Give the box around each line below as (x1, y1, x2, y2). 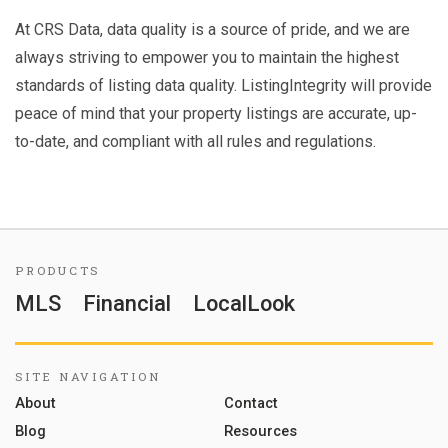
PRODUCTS (15, 262, 101, 278)
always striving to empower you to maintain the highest (15, 48, 399, 68)
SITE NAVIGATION (15, 369, 161, 385)
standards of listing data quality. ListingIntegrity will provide (15, 76, 432, 96)
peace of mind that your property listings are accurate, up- (15, 104, 417, 124)
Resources (224, 422, 297, 441)
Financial (82, 290, 171, 316)
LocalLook (192, 290, 295, 316)
